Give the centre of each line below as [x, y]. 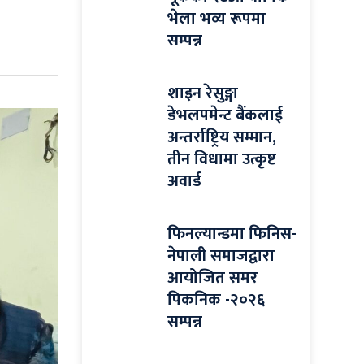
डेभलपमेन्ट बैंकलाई [225, 116]
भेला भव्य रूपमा [217, 19]
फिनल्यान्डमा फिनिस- [232, 234]
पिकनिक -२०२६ [216, 300]
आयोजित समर [212, 278]
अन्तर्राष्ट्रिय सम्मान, [222, 138]
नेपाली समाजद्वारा [221, 256]
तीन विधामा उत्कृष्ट [222, 160]
